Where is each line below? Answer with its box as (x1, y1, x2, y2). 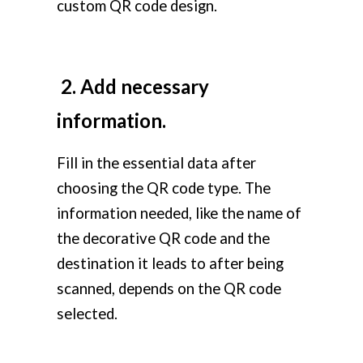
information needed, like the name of (57, 204, 301, 223)
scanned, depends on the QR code (57, 280, 281, 298)
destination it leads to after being (57, 254, 284, 273)
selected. (57, 305, 117, 323)
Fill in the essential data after (57, 154, 256, 173)
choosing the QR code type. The (57, 179, 271, 198)
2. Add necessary (57, 75, 209, 99)
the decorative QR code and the (57, 229, 270, 248)
